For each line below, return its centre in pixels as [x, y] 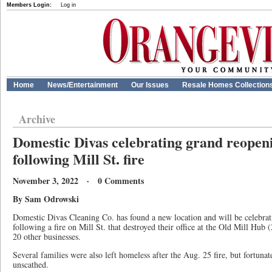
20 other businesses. [47, 236]
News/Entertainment [83, 85]
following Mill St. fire [79, 159]
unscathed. [31, 264]
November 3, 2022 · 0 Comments [78, 181]
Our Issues [150, 85]
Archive [37, 119]
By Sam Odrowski [46, 199]
